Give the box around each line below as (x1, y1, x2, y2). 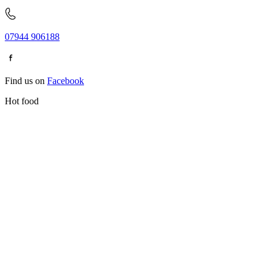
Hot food (5, 95, 39, 106)
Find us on (5, 75, 45, 86)
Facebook (47, 75, 84, 86)
